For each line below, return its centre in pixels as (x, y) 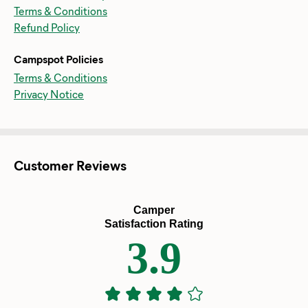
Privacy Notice (49, 93)
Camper (154, 210)
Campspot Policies (58, 58)
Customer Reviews (70, 164)
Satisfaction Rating (154, 223)
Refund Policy (47, 27)
